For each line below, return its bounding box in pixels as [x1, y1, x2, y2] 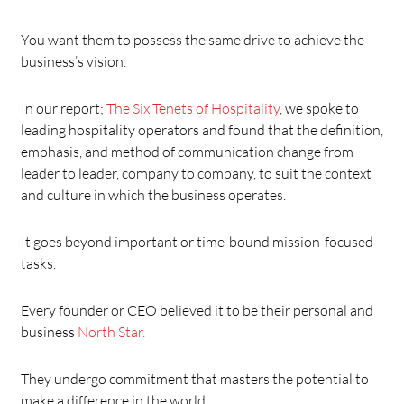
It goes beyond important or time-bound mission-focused [21, 233, 373, 252]
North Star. [78, 323, 148, 342]
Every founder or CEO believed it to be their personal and [21, 301, 373, 320]
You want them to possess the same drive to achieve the [21, 31, 364, 50]
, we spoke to [280, 99, 359, 118]
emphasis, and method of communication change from [21, 142, 353, 161]
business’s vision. [21, 52, 129, 71]
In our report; [21, 99, 106, 118]
